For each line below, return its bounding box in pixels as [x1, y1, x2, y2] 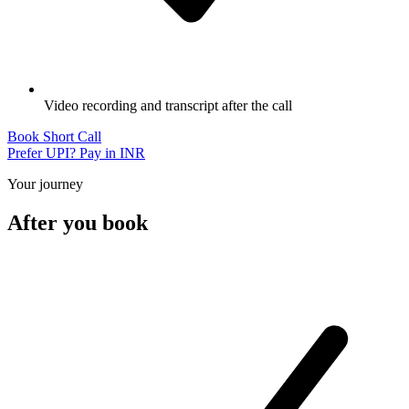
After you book [7, 210, 148, 235]
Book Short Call [7, 129, 101, 145]
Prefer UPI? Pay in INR [7, 145, 145, 162]
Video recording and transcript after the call [44, 98, 292, 114]
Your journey [7, 176, 83, 193]
